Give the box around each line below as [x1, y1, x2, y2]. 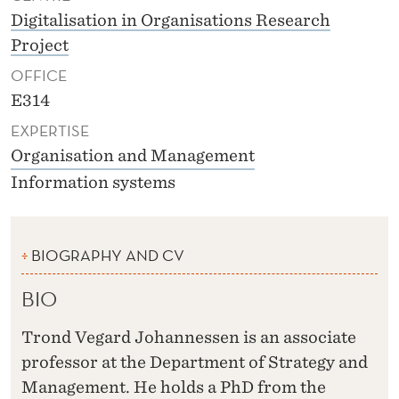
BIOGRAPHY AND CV [31, 245, 184, 266]
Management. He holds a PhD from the [21, 377, 326, 396]
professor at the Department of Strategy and [21, 352, 368, 371]
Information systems [11, 173, 175, 192]
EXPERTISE [11, 120, 89, 142]
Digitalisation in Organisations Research [11, 11, 330, 30]
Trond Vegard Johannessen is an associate [21, 327, 356, 346]
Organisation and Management [11, 146, 255, 166]
